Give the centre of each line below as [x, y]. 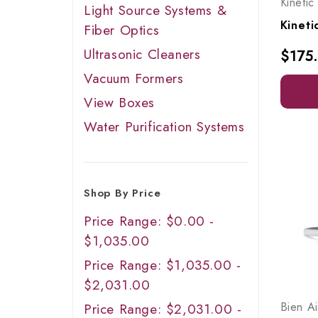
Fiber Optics [122, 30]
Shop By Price [122, 193]
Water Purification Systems [164, 127]
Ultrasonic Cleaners [142, 54]
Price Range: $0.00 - [149, 221]
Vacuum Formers [134, 78]
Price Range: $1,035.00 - [163, 265]
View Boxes [119, 103]
